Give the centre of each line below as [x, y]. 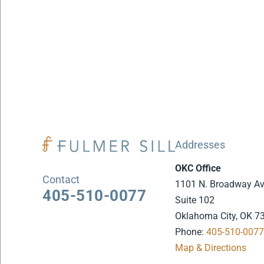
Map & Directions [211, 248]
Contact [61, 179]
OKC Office [198, 168]
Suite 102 [195, 200]
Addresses [200, 145]
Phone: [191, 232]
